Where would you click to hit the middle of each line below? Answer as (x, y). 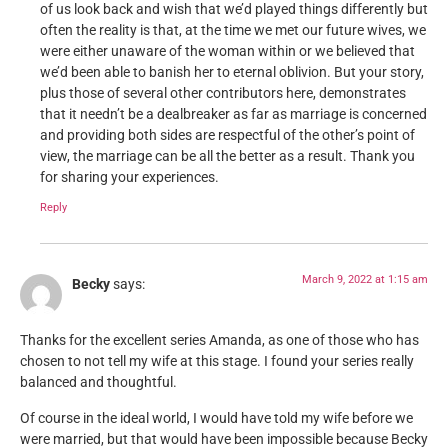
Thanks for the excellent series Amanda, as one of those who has (219, 341)
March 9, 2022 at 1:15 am (365, 279)
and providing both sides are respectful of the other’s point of (227, 135)
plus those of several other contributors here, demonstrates (223, 93)
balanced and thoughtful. (98, 383)
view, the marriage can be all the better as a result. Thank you (227, 156)
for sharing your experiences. (129, 177)
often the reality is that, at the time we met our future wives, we (233, 30)
